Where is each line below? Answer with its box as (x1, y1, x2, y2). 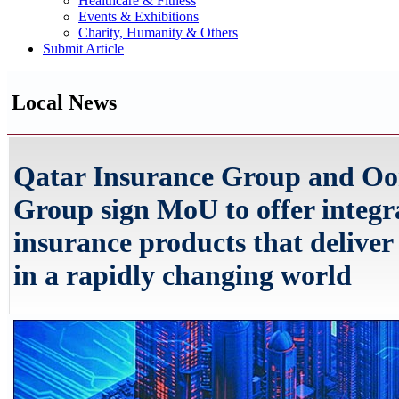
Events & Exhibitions (78, 9, 199, 24)
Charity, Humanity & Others (78, 25, 238, 40)
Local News (12, 90, 117, 114)
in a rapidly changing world (13, 259, 352, 292)
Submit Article (43, 41, 124, 56)
